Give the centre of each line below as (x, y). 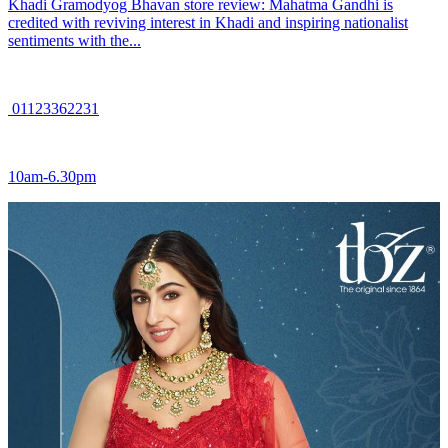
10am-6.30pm (52, 177)
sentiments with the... (74, 41)
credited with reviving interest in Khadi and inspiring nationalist (208, 23)
